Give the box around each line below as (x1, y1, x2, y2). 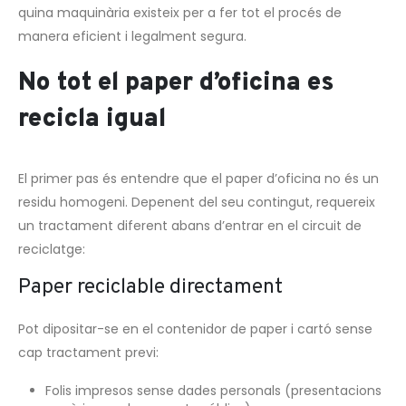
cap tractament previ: (18, 343, 159, 362)
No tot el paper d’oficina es (18, 66, 334, 100)
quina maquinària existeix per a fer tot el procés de (18, 4, 342, 23)
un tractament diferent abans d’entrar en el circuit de (18, 216, 362, 235)
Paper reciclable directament (18, 275, 283, 302)
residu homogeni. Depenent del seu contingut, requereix (18, 192, 375, 211)
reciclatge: (18, 239, 85, 258)
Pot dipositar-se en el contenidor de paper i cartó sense (18, 320, 372, 339)
